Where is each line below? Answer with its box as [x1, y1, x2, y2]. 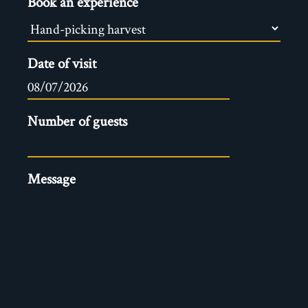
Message [27, 168, 76, 188]
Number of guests [27, 111, 127, 130]
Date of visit [27, 53, 96, 72]
